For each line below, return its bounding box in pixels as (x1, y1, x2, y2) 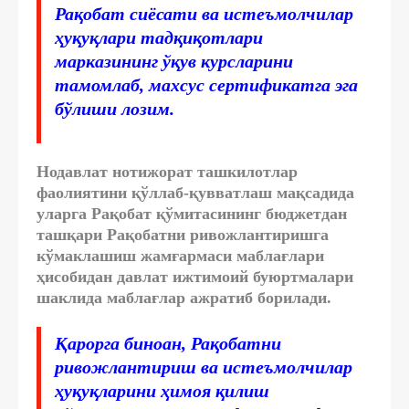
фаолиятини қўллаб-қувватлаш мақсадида (37, 183, 354, 202)
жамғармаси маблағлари (141, 246, 324, 265)
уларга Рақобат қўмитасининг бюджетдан (37, 204, 347, 223)
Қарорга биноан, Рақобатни (55, 332, 281, 353)
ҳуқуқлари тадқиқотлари (55, 26, 263, 47)
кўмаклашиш (37, 246, 141, 265)
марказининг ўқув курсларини (55, 50, 293, 71)
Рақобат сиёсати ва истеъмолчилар (55, 3, 353, 24)
